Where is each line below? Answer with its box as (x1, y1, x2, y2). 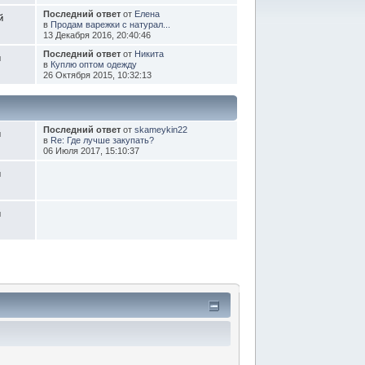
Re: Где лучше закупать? (50, 134, 154, 145)
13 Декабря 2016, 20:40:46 (42, 29, 151, 40)
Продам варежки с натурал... (50, 19, 170, 29)
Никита (134, 48, 164, 59)
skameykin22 (134, 124, 187, 134)
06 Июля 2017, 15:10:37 (42, 145, 139, 156)
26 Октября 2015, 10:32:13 (42, 69, 152, 80)
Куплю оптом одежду (50, 59, 137, 69)
